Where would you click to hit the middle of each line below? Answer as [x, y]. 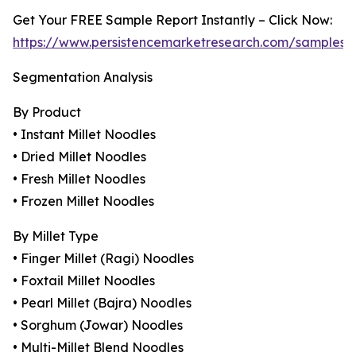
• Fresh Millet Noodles [79, 179]
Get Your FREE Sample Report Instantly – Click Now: [172, 20]
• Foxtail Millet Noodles [84, 281]
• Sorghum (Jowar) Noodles [98, 325]
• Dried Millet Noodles [79, 157]
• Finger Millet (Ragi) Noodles [103, 259]
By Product [47, 112]
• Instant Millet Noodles [84, 135]
